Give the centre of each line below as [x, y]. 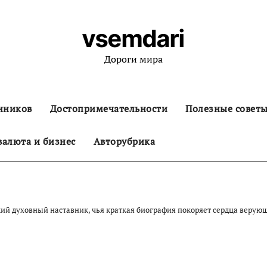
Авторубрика [124, 141]
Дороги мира [133, 59]
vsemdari [133, 38]
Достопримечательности [108, 108]
